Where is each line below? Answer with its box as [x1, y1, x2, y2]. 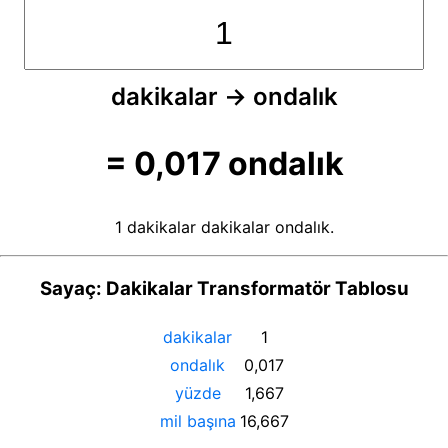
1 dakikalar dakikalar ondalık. [114, 216, 334, 237]
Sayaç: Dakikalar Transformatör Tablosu [39, 277, 409, 301]
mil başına [159, 410, 236, 431]
